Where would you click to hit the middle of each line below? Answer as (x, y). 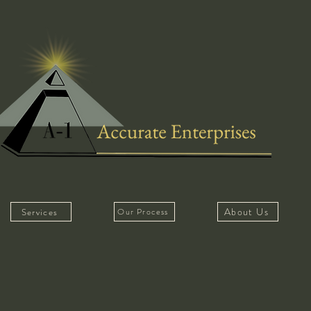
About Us (246, 212)
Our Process (143, 212)
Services (40, 212)
